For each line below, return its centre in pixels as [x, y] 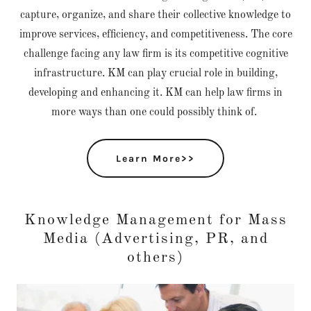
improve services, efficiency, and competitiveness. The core [155, 35]
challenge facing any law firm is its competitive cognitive [155, 54]
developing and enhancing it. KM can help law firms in [155, 93]
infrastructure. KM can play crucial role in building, [155, 74]
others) [155, 258]
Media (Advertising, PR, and [155, 239]
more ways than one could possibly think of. [155, 112]
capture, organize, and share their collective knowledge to [155, 15]
